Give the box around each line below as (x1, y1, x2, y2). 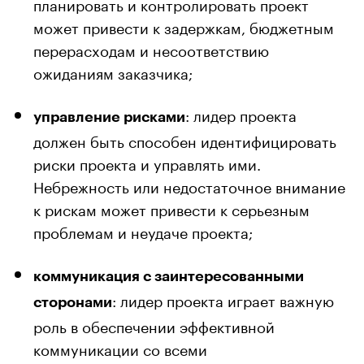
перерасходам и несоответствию (33, 37, 269, 60)
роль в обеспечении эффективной (33, 313, 275, 336)
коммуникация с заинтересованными (33, 268, 304, 284)
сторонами (33, 294, 112, 310)
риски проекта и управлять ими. (33, 150, 261, 174)
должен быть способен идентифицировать (33, 128, 336, 151)
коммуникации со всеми (33, 336, 207, 359)
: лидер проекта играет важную (112, 287, 334, 310)
